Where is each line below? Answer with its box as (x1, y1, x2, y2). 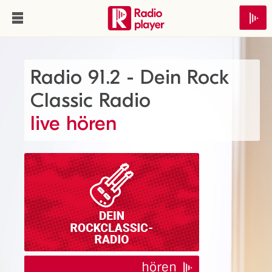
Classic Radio (30, 88, 151, 112)
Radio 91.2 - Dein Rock (30, 65, 229, 89)
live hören (30, 111, 117, 135)
